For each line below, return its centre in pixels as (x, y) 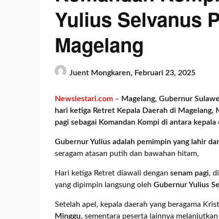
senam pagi (189, 173)
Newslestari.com (84, 99)
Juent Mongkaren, (102, 73)
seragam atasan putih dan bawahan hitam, (127, 153)
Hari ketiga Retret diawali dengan (112, 173)
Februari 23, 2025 (165, 73)
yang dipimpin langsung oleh (104, 185)
